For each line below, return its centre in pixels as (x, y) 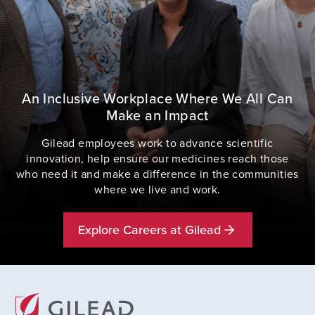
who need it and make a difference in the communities (157, 174)
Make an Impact (157, 115)
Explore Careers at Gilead (149, 230)
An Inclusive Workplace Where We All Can (157, 98)
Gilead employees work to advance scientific (157, 143)
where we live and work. (157, 189)
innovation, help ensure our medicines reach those (157, 159)
